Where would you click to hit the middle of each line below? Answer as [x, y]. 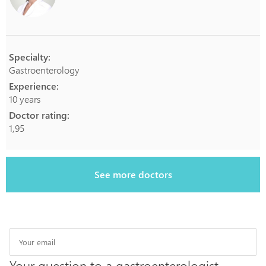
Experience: [34, 86]
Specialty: [30, 57]
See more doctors [133, 174]
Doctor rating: [39, 115]
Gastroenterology [44, 70]
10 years [25, 99]
